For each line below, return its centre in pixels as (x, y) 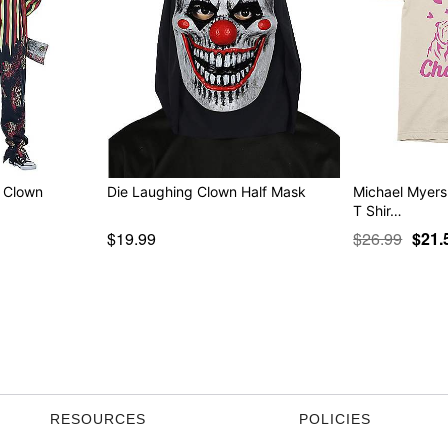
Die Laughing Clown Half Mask (206, 191)
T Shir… (378, 210)
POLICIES (335, 418)
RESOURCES (98, 418)
